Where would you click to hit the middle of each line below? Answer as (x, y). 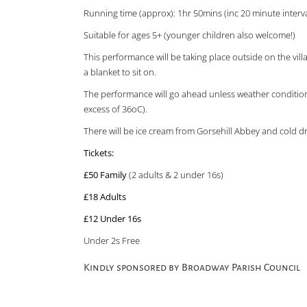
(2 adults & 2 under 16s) (175, 175)
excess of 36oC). (115, 109)
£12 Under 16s (112, 219)
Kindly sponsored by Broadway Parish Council (192, 267)
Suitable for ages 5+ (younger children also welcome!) (189, 35)
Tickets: (99, 153)
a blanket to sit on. (120, 72)
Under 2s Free (112, 241)
